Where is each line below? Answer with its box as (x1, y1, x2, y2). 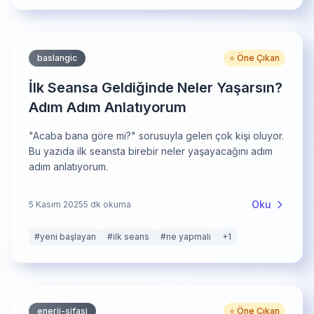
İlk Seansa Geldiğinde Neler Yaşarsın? (29, 79, 282, 96)
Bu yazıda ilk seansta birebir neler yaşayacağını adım (29, 145, 273, 157)
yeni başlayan (40, 231, 96, 242)
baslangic (37, 53, 77, 63)
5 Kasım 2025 (29, 199, 83, 210)
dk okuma (88, 199, 131, 210)
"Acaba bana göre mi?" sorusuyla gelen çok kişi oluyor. (29, 130, 284, 142)
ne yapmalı (166, 231, 211, 242)
